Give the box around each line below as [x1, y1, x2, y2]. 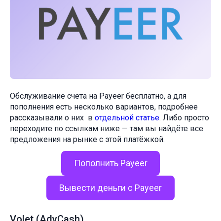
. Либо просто [159, 113, 209, 123]
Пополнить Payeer [74, 158, 147, 169]
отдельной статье [95, 113, 159, 123]
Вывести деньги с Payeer [59, 183, 162, 193]
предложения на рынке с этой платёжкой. [10, 135, 165, 145]
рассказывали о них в [10, 113, 95, 123]
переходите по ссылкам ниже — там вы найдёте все [10, 124, 203, 134]
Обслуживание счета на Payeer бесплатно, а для [10, 91, 186, 101]
